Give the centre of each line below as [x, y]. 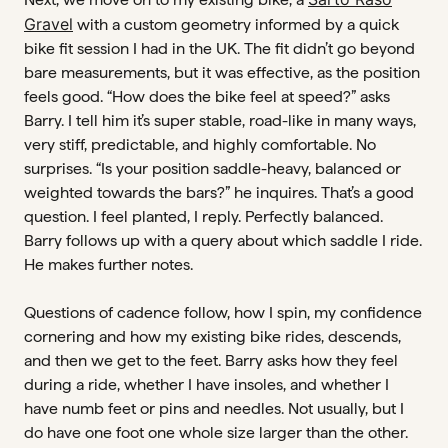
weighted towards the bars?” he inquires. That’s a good [219, 192]
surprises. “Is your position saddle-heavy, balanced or [212, 168]
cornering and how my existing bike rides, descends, [212, 336]
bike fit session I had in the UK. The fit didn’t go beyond [219, 48]
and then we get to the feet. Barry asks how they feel [211, 360]
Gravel [48, 24]
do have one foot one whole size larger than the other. [216, 432]
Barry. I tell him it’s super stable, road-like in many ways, [220, 120]
